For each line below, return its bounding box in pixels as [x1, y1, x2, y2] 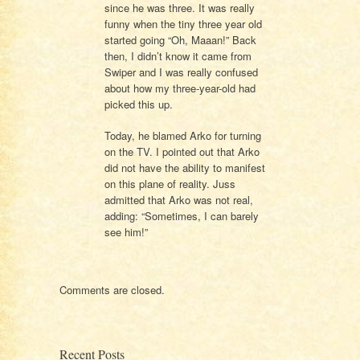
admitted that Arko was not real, [104, 192, 253, 208]
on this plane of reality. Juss [104, 176, 235, 192]
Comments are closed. [59, 281, 165, 297]
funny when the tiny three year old [104, 15, 262, 31]
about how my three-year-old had [104, 80, 256, 96]
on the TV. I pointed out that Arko [104, 144, 260, 160]
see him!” [104, 224, 148, 240]
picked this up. [104, 96, 173, 112]
